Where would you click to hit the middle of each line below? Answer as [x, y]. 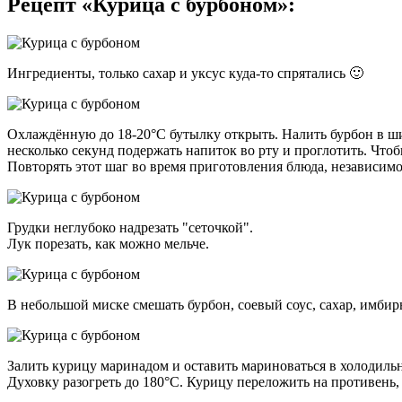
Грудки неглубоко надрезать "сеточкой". [130, 228]
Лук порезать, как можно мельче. [108, 244]
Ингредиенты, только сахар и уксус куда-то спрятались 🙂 [185, 74]
